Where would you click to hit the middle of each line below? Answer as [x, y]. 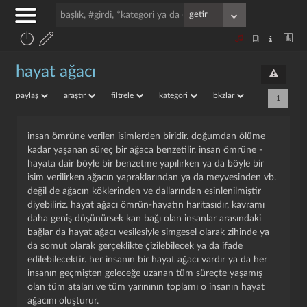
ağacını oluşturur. [63, 301]
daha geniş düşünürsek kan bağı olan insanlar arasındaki [144, 219]
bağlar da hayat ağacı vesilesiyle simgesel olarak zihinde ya [148, 232]
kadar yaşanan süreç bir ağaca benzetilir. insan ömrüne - [145, 150]
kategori [174, 95]
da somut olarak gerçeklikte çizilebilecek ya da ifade [135, 246]
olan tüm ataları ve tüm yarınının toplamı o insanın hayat [146, 287]
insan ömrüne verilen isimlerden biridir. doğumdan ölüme [146, 136]
